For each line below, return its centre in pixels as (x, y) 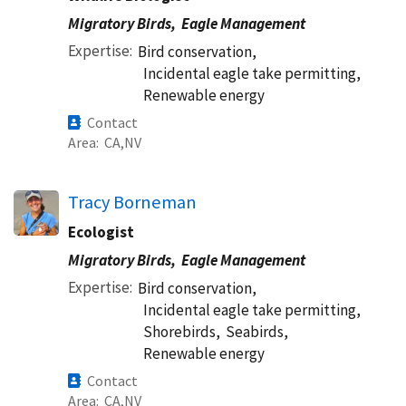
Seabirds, (257, 332)
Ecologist (101, 232)
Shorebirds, (182, 332)
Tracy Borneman (132, 202)
